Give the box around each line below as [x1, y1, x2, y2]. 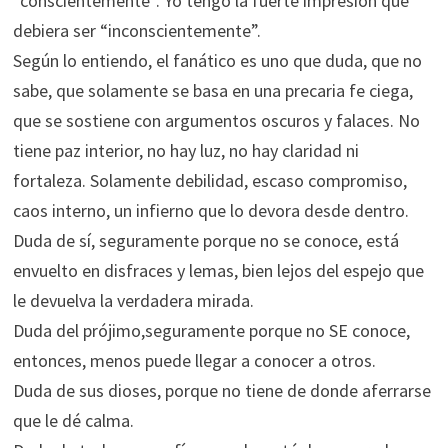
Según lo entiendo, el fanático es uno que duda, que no [12, 49, 422, 72]
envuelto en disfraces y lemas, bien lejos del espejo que [12, 259, 424, 282]
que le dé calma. [12, 409, 134, 432]
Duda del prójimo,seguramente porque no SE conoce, [12, 319, 410, 342]
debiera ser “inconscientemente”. [12, 19, 261, 42]
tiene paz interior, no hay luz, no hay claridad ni [12, 139, 359, 162]
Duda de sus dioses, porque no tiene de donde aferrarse [12, 379, 431, 402]
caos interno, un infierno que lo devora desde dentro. [12, 199, 409, 222]
